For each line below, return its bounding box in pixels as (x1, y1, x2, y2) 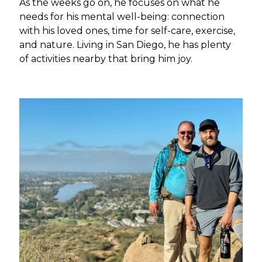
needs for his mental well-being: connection (19, 11, 225, 22)
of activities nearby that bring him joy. (19, 53, 193, 64)
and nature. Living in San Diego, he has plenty (19, 39, 232, 50)
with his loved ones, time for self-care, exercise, (19, 25, 236, 36)
